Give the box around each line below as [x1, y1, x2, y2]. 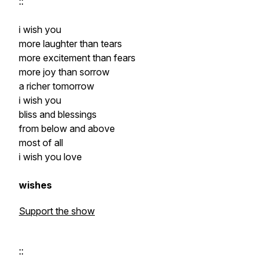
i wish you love [19, 151, 82, 163]
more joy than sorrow [19, 66, 110, 78]
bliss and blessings [19, 108, 97, 120]
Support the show [19, 205, 95, 217]
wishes [19, 179, 52, 191]
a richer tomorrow [19, 80, 94, 92]
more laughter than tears [19, 38, 122, 49]
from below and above [19, 123, 115, 134]
